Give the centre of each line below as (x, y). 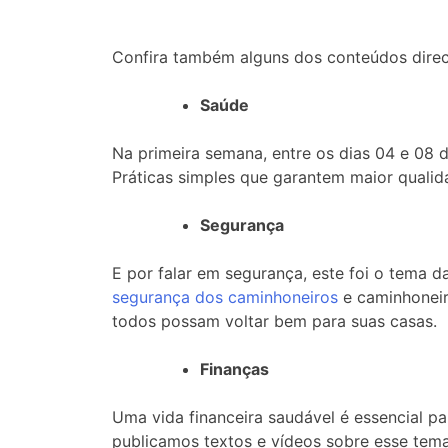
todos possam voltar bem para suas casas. (274, 320)
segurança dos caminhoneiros (225, 296)
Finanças (234, 368)
